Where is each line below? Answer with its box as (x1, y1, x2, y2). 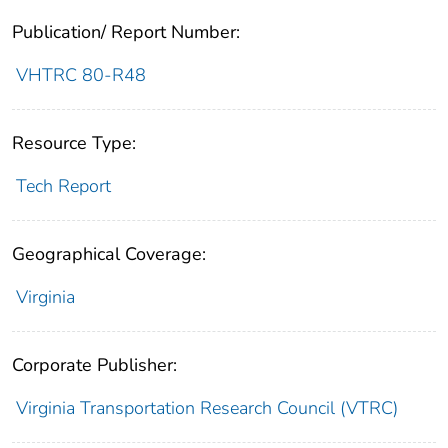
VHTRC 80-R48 (15, 63, 146, 88)
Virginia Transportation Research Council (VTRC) (15, 396, 398, 421)
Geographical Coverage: (12, 242, 206, 267)
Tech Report (15, 174, 111, 199)
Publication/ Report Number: (12, 20, 240, 45)
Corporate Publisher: (12, 353, 177, 378)
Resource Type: (12, 131, 136, 156)
